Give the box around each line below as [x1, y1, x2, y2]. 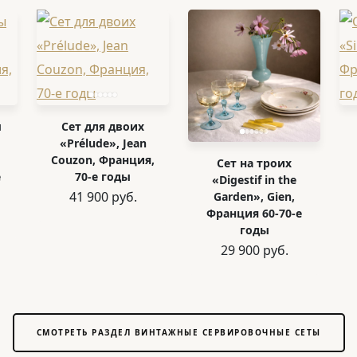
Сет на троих [217, 155, 292, 171]
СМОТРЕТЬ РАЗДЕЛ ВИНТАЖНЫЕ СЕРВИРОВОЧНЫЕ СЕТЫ [36, 327, 321, 338]
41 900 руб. [69, 188, 137, 206]
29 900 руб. [220, 241, 288, 259]
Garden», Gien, [214, 189, 295, 204]
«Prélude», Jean [59, 135, 147, 151]
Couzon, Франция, [51, 152, 155, 167]
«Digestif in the [212, 172, 296, 187]
